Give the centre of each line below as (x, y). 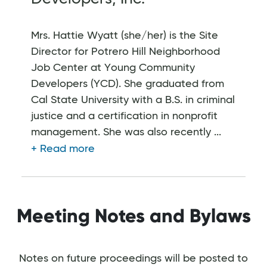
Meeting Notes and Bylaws (133, 215)
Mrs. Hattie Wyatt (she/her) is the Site (125, 35)
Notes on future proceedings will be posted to (133, 258)
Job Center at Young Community (113, 68)
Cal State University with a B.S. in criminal (133, 100)
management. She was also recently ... (126, 132)
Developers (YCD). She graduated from (128, 84)
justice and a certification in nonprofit (124, 116)
